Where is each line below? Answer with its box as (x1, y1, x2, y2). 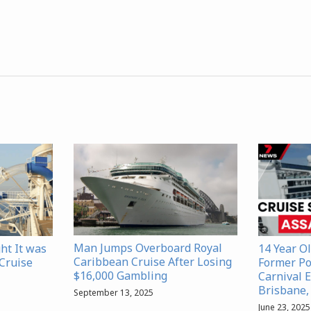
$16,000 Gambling (74, 268, 167, 284)
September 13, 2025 (74, 287, 153, 299)
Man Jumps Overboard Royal (74, 240, 222, 256)
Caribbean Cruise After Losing (74, 254, 232, 270)
